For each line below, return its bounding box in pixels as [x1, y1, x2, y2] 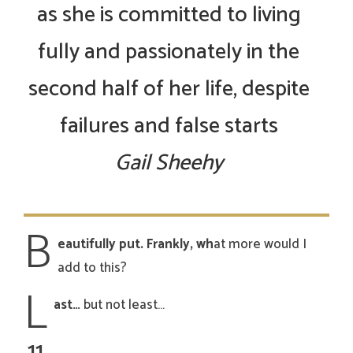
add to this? [58, 257, 127, 280]
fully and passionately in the [38, 34, 299, 71]
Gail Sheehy [114, 145, 223, 182]
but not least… [80, 294, 165, 317]
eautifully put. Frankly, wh [58, 233, 214, 256]
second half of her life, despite [28, 71, 310, 108]
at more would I [214, 233, 307, 256]
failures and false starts [59, 108, 278, 145]
